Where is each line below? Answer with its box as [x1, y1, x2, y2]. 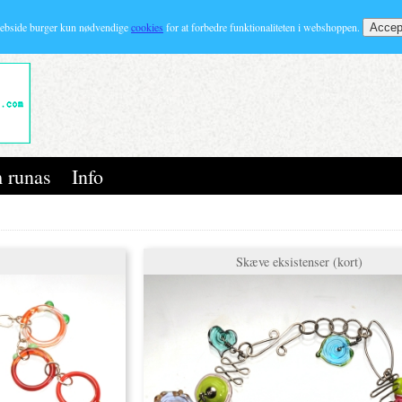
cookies [131, 20, 163, 34]
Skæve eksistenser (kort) [235, 253, 363, 270]
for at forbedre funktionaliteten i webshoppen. [163, 20, 363, 34]
